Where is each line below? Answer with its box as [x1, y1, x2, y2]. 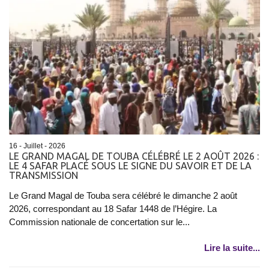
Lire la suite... [204, 242, 260, 253]
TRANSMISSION [9, 169, 78, 181]
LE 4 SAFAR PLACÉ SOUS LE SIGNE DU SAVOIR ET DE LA [9, 160, 252, 171]
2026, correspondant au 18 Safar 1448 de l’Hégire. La [9, 203, 217, 214]
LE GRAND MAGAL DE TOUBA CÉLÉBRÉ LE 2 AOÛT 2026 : [9, 150, 259, 162]
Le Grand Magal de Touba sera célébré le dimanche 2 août [9, 190, 237, 201]
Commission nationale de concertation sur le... [9, 216, 190, 227]
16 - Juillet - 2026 [9, 141, 65, 150]
